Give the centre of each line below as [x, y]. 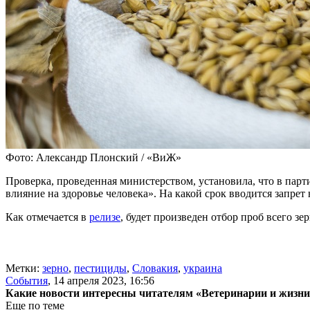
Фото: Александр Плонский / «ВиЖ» [93, 157]
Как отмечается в [47, 217]
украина [203, 268]
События [27, 280]
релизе [105, 217]
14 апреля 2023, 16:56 [104, 280]
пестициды [100, 268]
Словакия [155, 268]
